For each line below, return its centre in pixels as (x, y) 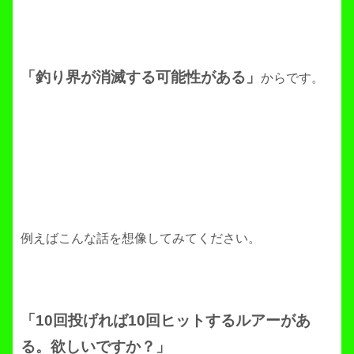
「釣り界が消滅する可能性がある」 (141, 77)
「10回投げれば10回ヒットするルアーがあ (166, 320)
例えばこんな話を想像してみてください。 (141, 238)
